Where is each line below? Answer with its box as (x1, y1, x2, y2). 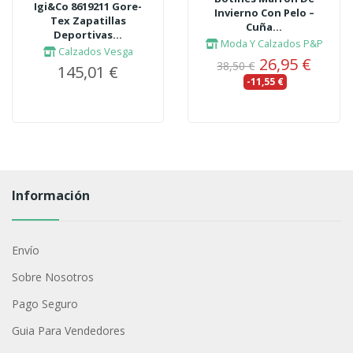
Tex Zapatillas (50, 13, 126, 28)
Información (11, 187, 90, 205)
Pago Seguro (11, 296, 78, 312)
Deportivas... (54, 27, 123, 42)
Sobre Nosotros (11, 269, 94, 285)
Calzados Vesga (55, 43, 133, 58)
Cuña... (246, 19, 283, 34)
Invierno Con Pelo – (214, 5, 314, 20)
